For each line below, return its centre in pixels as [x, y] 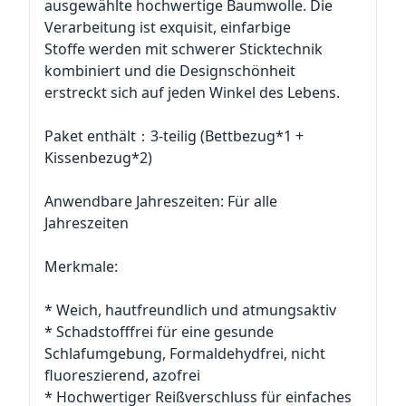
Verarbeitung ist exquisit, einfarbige [168, 27]
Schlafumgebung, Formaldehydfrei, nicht [185, 353]
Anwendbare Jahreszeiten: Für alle [161, 201]
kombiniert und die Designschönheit [170, 71]
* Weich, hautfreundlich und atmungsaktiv [190, 310]
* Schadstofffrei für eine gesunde [159, 332]
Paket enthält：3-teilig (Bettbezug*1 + [174, 136]
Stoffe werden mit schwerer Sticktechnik [184, 49]
